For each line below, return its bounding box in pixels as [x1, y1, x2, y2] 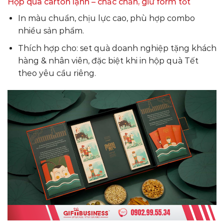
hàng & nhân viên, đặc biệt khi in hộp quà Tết [17, 55, 198, 65]
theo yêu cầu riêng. [17, 68, 96, 78]
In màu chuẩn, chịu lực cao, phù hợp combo [17, 13, 195, 23]
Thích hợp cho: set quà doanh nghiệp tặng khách [17, 43, 216, 53]
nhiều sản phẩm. [17, 26, 84, 36]
